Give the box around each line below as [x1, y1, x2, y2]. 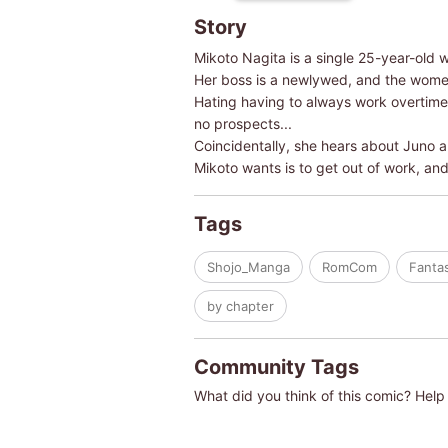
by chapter [206, 297, 274, 314]
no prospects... [193, 114, 292, 132]
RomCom [321, 258, 377, 275]
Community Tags [193, 354, 359, 379]
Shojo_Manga [206, 258, 290, 275]
